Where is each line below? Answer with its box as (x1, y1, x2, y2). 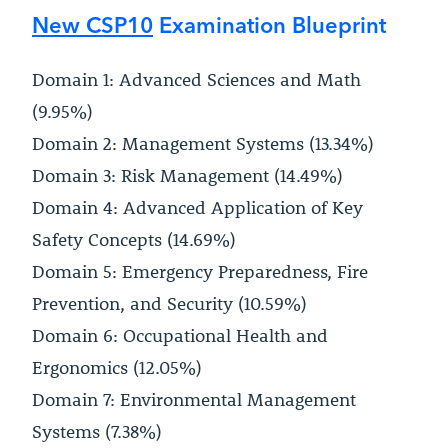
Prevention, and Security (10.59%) (32, 292, 307, 315)
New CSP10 (32, 8, 153, 39)
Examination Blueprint (153, 8, 386, 39)
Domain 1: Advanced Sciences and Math (32, 68, 361, 91)
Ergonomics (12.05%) (32, 356, 202, 379)
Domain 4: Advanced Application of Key (32, 196, 363, 219)
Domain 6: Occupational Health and (32, 324, 328, 347)
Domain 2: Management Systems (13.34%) (32, 132, 374, 155)
